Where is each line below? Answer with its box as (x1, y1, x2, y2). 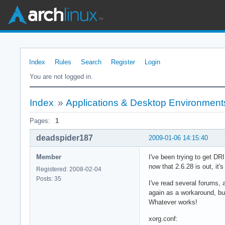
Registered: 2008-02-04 (36, 165, 101, 173)
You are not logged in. (30, 73, 93, 80)
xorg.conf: (149, 214, 178, 222)
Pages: (30, 117, 50, 125)
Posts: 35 (36, 175, 61, 182)
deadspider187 (36, 133, 93, 142)
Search (81, 58, 101, 66)
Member (36, 153, 61, 161)
